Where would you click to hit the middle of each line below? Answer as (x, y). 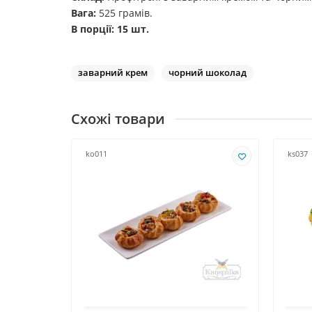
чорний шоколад (208, 73)
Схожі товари (118, 119)
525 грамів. (126, 13)
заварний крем (113, 73)
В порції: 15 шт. (110, 29)
